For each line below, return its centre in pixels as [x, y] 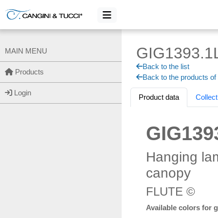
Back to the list [166, 66]
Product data [159, 97]
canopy [168, 173]
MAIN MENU [26, 51]
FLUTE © [171, 191]
